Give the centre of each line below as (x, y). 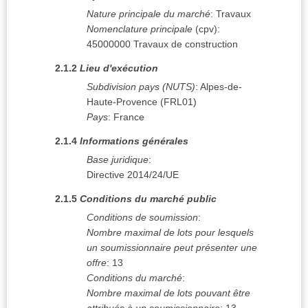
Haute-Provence (122, 102)
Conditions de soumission (142, 218)
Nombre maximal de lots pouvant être (168, 293)
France (129, 117)
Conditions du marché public (148, 199)
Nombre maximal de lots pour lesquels (170, 233)
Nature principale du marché (148, 14)
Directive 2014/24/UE (133, 175)
